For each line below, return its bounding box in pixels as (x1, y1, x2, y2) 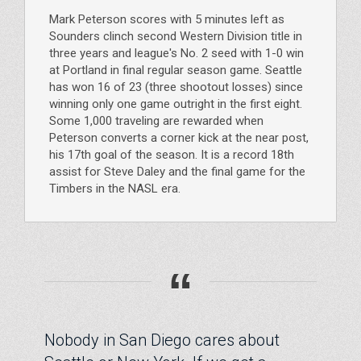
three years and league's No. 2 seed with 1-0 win (49, 45, 304, 60)
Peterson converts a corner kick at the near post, (49, 130, 309, 145)
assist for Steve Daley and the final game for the (49, 164, 305, 179)
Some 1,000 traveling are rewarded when (49, 113, 263, 128)
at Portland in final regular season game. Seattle (49, 62, 302, 77)
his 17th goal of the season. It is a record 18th (49, 147, 294, 162)
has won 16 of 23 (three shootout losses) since (49, 79, 303, 94)
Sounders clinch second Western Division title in (49, 28, 302, 44)
